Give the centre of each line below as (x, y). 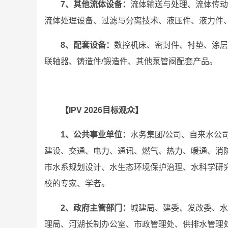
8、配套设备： (87, 45)
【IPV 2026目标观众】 (102, 110)
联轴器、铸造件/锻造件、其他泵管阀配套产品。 (131, 61)
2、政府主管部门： (95, 208)
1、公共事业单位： (95, 135)
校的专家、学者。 (77, 183)
